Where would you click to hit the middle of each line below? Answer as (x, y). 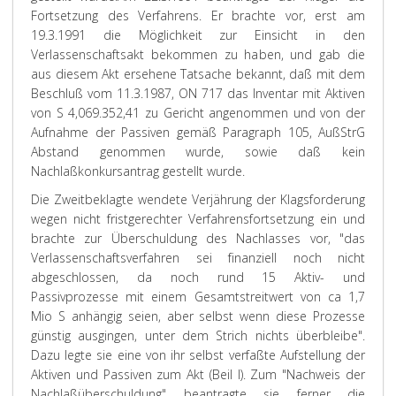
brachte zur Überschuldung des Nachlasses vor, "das (198, 238)
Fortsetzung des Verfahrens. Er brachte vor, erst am (198, 15)
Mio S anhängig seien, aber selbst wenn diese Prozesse (198, 316)
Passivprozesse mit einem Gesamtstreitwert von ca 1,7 (198, 297)
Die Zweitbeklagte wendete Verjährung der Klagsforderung (198, 199)
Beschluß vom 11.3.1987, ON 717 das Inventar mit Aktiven (198, 93)
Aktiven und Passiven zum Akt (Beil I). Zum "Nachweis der (198, 374)
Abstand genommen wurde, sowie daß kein (198, 152)
